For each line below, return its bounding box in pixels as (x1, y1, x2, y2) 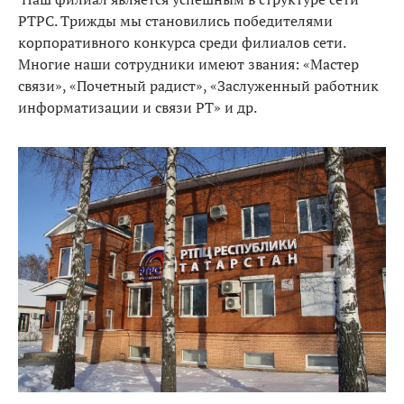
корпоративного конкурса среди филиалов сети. (18, 32, 345, 52)
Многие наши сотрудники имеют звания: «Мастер (18, 53, 359, 74)
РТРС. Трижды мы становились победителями (18, 10, 333, 31)
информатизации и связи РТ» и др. (18, 96, 257, 117)
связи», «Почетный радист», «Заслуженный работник (18, 75, 379, 96)
